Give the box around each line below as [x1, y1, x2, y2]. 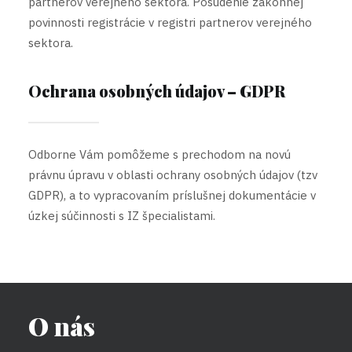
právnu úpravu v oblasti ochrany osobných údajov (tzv [28, 167, 317, 182]
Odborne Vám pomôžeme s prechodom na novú [28, 147, 291, 162]
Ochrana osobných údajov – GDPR [28, 80, 285, 101]
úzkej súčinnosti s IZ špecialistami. [28, 208, 215, 223]
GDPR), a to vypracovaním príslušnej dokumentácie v [28, 188, 316, 203]
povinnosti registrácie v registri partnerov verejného [28, 15, 312, 30]
